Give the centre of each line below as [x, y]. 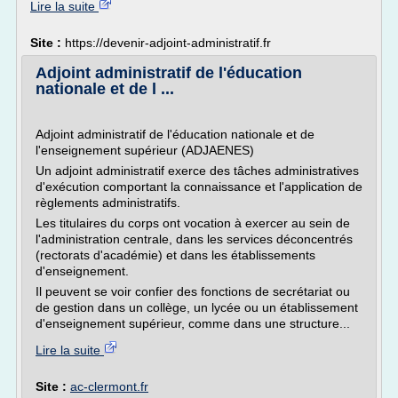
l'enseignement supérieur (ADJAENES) [145, 150]
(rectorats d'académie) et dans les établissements [175, 255]
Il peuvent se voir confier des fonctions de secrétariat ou [193, 291]
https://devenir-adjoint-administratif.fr [168, 43]
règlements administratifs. [108, 203]
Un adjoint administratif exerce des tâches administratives [197, 171]
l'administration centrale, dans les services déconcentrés [194, 239]
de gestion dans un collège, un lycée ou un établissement [197, 307]
